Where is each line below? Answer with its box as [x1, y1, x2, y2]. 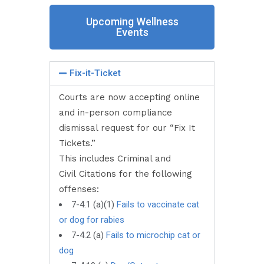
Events [115, 26, 148, 38]
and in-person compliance [59, 107, 172, 118]
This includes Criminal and [59, 153, 171, 164]
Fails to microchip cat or [106, 230, 200, 240]
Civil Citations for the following [59, 169, 192, 179]
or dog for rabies [59, 214, 124, 225]
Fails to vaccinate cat [117, 199, 199, 210]
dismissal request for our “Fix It [59, 123, 195, 133]
